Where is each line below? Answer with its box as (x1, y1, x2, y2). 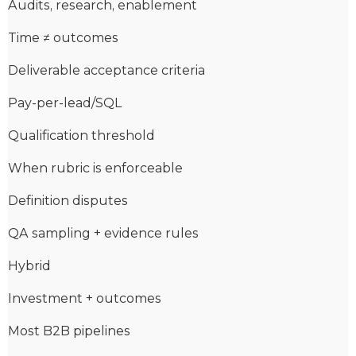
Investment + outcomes (8, 290, 161, 306)
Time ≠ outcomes (8, 29, 118, 45)
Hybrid (8, 257, 51, 273)
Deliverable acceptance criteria (8, 62, 205, 78)
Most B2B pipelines (8, 323, 130, 339)
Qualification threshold (8, 127, 155, 143)
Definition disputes (8, 192, 128, 208)
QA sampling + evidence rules (8, 225, 199, 241)
